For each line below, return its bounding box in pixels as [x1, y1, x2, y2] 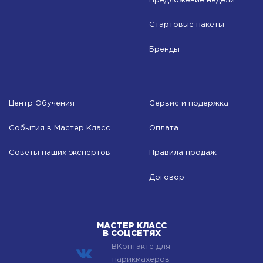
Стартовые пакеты [149, 22, 224, 29]
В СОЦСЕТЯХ [102, 230, 161, 238]
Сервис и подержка [149, 100, 228, 107]
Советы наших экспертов [9, 150, 110, 157]
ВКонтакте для [111, 244, 170, 251]
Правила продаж [149, 150, 217, 157]
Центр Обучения [9, 100, 75, 107]
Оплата [149, 125, 178, 132]
